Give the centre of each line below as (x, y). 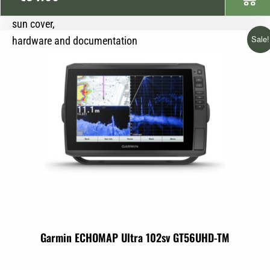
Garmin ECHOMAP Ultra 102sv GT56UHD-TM (135, 237)
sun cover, (33, 24)
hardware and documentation (75, 40)
